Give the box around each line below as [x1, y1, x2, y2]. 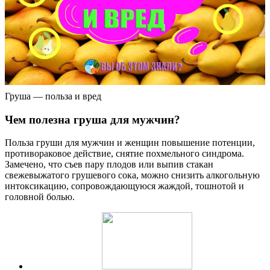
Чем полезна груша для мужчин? [5, 113, 180, 126]
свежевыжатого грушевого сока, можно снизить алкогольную [5, 170, 260, 181]
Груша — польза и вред [5, 90, 101, 101]
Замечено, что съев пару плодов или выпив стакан [5, 159, 213, 170]
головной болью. [5, 192, 75, 202]
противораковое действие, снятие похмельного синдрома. [5, 148, 244, 159]
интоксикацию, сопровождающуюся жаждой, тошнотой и [5, 181, 244, 192]
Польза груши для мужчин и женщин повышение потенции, [5, 137, 255, 148]
